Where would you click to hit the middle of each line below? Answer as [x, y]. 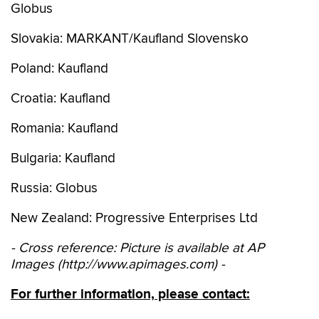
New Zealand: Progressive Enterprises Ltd [134, 218]
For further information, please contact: [130, 294]
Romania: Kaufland [64, 129]
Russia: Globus [54, 188]
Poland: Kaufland [59, 69]
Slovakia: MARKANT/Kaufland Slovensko [130, 39]
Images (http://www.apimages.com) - [118, 265]
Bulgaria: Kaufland [63, 158]
